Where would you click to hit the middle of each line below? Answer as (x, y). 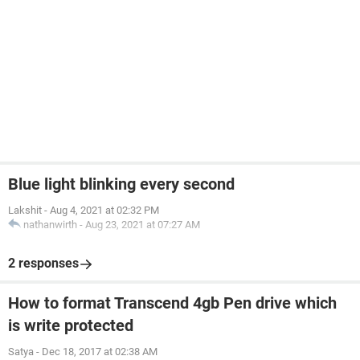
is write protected (71, 325)
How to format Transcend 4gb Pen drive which (172, 303)
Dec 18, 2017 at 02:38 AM (100, 352)
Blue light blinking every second (121, 184)
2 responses (43, 263)
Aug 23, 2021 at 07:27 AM (143, 225)
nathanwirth (50, 225)
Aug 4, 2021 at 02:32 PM (104, 210)
